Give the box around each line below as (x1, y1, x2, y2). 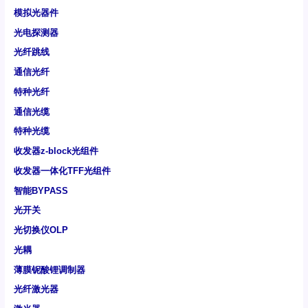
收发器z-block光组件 (13, 146, 98, 157)
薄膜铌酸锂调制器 (13, 264, 85, 275)
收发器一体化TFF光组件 (13, 165, 111, 176)
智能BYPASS (13, 185, 68, 196)
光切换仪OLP (13, 225, 68, 236)
